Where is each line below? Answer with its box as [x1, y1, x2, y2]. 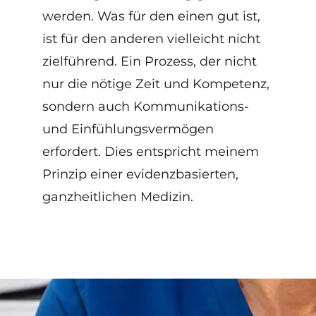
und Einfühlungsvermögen [42, 121, 214, 137]
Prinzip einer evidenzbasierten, [42, 166, 238, 182]
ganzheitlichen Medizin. [42, 188, 193, 205]
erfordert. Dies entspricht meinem [42, 143, 259, 159]
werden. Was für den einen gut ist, [42, 8, 260, 24]
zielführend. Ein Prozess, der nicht [42, 53, 257, 69]
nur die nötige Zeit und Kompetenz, [42, 75, 269, 92]
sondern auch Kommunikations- [42, 98, 249, 114]
